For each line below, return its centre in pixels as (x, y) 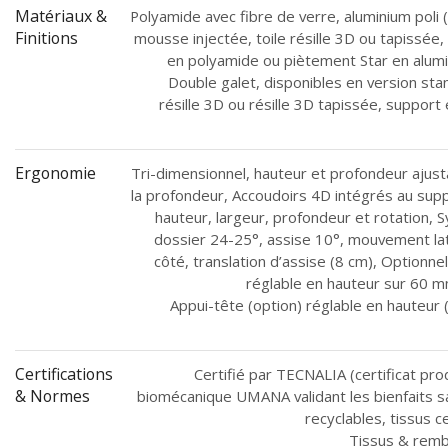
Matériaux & (61, 15)
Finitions (46, 37)
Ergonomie (55, 172)
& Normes (52, 395)
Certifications (64, 373)
